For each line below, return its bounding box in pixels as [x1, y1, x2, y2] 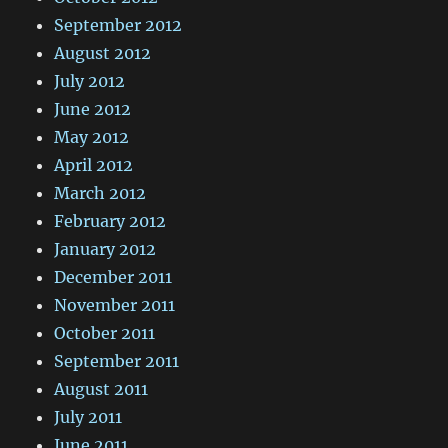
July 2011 [54, 407, 123, 428]
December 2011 [54, 267, 173, 288]
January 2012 [54, 239, 157, 260]
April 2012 [54, 155, 134, 176]
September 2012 [54, 15, 183, 36]
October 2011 [54, 323, 156, 344]
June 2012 [54, 99, 132, 120]
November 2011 [54, 295, 176, 316]
